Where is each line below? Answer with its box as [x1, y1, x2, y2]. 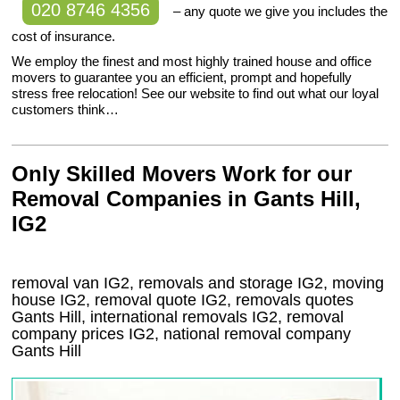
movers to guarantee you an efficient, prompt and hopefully [12, 70, 353, 86]
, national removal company [154, 325, 352, 344]
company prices [12, 325, 129, 344]
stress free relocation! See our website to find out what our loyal [12, 86, 379, 102]
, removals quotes [227, 291, 359, 310]
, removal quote [86, 291, 202, 310]
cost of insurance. [12, 29, 116, 45]
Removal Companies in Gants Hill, [12, 187, 362, 212]
